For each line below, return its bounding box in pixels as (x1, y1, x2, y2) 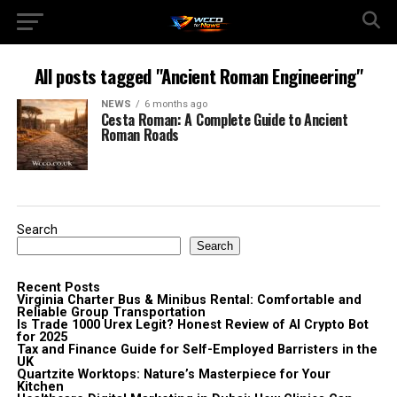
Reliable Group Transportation (16, 305, 206, 320)
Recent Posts (16, 280, 100, 295)
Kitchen (16, 379, 64, 394)
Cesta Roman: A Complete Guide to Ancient (100, 109, 348, 130)
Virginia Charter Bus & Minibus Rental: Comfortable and (16, 292, 362, 307)
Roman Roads (100, 124, 180, 145)
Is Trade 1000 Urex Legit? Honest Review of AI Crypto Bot (16, 317, 369, 332)
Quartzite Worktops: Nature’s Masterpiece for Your (16, 367, 331, 382)
